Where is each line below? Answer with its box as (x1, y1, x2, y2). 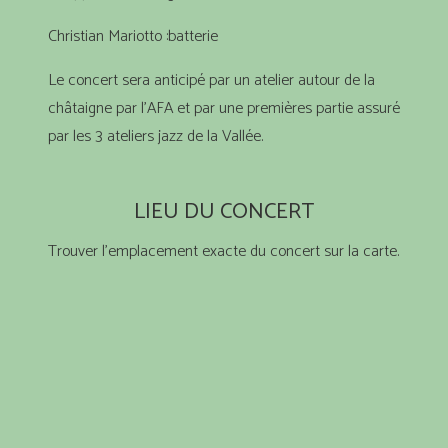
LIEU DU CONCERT (134, 192, 314, 230)
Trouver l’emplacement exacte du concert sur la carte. (48, 238, 399, 266)
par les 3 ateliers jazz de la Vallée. (48, 122, 263, 150)
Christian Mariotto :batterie (48, 22, 218, 50)
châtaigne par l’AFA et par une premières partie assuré (48, 94, 400, 122)
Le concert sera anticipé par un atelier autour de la (48, 66, 375, 94)
